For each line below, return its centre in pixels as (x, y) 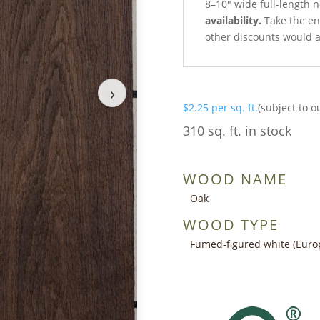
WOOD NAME (235, 179)
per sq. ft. (235, 107)
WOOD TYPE (231, 224)
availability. (233, 20)
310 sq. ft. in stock (237, 130)
